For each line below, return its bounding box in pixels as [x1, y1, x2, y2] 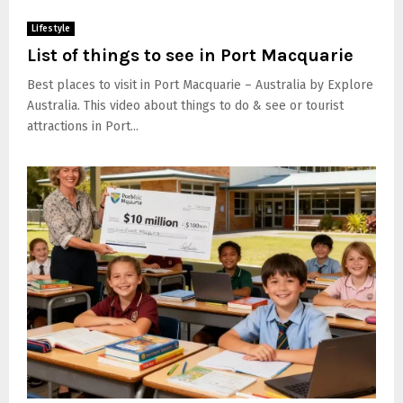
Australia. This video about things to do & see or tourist [27, 97, 344, 113]
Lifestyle [31, 22, 70, 34]
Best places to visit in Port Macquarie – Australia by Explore [27, 76, 373, 93]
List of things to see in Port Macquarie [27, 44, 354, 66]
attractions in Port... [27, 118, 139, 134]
